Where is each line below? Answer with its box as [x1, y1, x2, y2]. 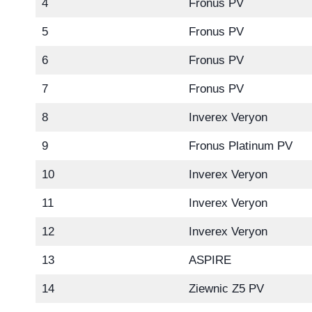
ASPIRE [188, 253, 231, 267]
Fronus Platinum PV [188, 139, 292, 153]
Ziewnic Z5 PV [188, 282, 264, 296]
